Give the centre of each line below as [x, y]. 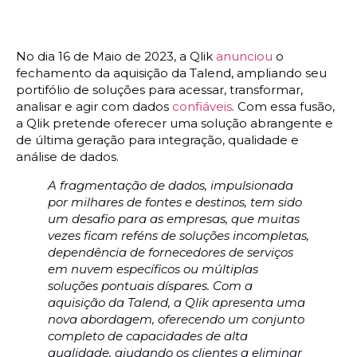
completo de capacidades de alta [148, 335]
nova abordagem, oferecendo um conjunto [176, 319]
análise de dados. [67, 156]
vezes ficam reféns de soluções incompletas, [178, 235]
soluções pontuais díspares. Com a [150, 285]
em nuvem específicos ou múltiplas [153, 269]
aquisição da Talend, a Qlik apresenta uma [177, 302]
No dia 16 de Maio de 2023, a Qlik [116, 56]
